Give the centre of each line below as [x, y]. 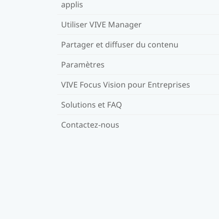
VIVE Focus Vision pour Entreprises [126, 84]
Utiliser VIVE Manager [101, 24]
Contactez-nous [90, 124]
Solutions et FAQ [92, 104]
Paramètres [83, 64]
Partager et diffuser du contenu [120, 44]
